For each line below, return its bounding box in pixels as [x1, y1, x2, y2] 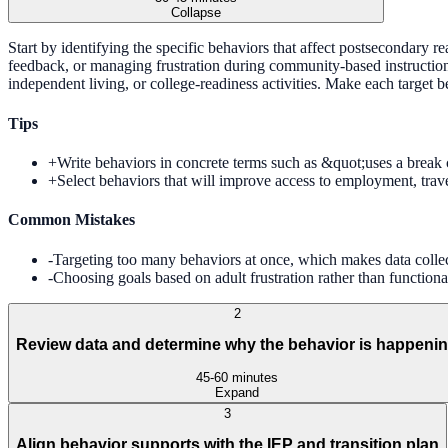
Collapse [171, 5, 221, 21]
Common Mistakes [8, 211, 135, 229]
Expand [215, 384, 259, 400]
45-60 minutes [196, 369, 278, 385]
